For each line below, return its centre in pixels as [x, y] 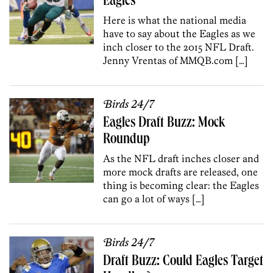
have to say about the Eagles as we [179, 33]
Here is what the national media [175, 20]
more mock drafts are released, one [181, 172]
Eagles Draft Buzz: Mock [164, 123]
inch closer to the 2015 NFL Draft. [179, 47]
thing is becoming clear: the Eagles [181, 185]
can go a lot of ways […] [154, 198]
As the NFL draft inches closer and [181, 158]
